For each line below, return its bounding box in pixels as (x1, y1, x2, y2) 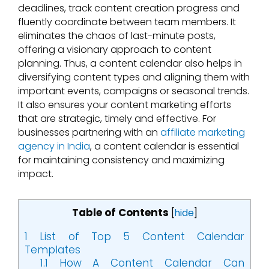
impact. (18, 166, 53, 181)
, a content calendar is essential (90, 139, 239, 153)
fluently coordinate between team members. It (18, 14, 236, 29)
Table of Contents (71, 205, 169, 220)
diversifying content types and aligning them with (18, 70, 250, 84)
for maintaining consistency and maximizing (18, 153, 225, 167)
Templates (25, 243, 80, 258)
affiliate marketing (160, 125, 245, 139)
